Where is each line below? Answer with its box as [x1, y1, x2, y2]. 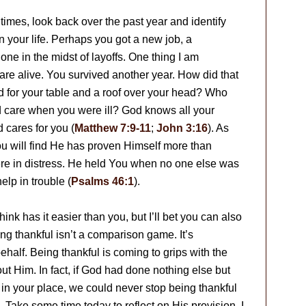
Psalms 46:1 [71, 176, 134, 187]
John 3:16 [156, 122, 208, 134]
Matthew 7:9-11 [74, 122, 151, 134]
